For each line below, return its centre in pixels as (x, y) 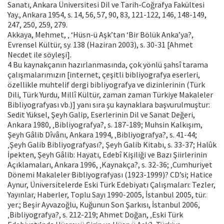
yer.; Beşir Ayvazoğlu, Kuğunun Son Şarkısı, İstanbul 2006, (104, 205)
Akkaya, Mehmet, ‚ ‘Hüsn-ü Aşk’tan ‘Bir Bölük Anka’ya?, (100, 35)
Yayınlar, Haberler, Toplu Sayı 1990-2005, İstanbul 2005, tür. (107, 195)
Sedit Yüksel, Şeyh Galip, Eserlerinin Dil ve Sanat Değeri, (101, 115)
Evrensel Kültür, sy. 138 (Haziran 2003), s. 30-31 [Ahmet (100, 45)
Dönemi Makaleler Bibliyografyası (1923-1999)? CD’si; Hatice (110, 175)
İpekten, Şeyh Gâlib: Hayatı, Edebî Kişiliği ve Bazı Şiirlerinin (107, 155)
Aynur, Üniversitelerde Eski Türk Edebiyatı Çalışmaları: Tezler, (111, 185)
